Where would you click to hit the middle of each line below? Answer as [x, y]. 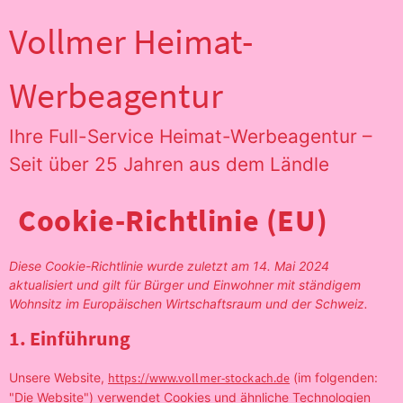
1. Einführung [70, 338]
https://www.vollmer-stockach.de [199, 378]
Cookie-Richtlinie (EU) [173, 220]
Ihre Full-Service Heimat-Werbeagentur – [190, 136]
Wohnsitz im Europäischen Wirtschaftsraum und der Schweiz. [188, 304]
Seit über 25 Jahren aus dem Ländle [169, 164]
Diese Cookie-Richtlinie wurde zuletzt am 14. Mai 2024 [169, 266]
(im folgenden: [334, 377]
